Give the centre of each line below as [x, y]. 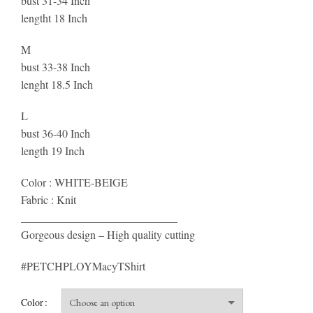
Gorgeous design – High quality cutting [108, 234]
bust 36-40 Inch [56, 133]
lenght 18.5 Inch [57, 84]
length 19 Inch [53, 150]
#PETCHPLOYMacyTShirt [83, 265]
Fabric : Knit [49, 199]
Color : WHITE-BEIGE [74, 182]
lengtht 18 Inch [54, 17]
